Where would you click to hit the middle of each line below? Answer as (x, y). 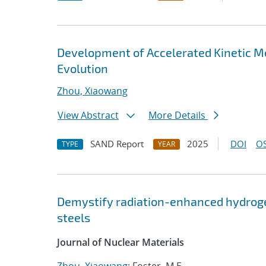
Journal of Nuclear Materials (121, 242)
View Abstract (88, 115)
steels (74, 217)
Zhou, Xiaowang (92, 91)
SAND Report (117, 144)
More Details (178, 115)
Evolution (83, 68)
